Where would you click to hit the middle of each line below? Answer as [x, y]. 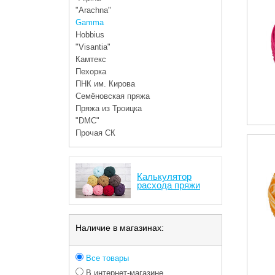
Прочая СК [95, 133]
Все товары [106, 258]
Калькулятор [164, 176]
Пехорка [91, 72]
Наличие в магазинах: [120, 228]
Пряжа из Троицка [109, 108]
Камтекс [91, 59]
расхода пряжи [168, 185]
